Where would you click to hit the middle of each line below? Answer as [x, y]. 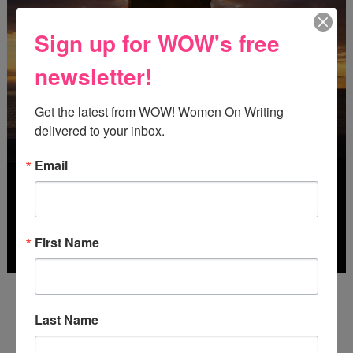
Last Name [67, 319]
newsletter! [93, 76]
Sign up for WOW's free [157, 43]
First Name [67, 242]
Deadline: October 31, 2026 [176, 291]
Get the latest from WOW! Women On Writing [159, 111]
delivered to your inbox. [100, 130]
